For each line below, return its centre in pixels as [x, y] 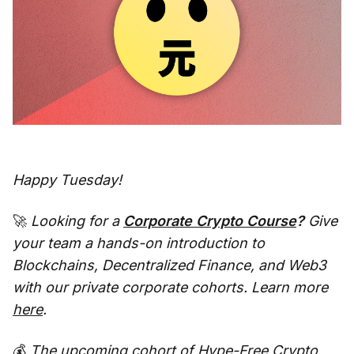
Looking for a [77, 220]
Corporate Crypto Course [210, 220]
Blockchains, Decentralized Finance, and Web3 [169, 265]
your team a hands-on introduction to [139, 243]
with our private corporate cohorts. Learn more [170, 287]
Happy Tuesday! [67, 179]
